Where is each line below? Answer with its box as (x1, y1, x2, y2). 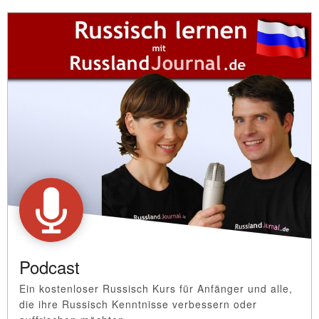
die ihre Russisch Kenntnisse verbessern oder (19, 296, 257, 311)
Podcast (19, 253, 80, 279)
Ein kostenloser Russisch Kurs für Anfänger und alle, (19, 281, 293, 296)
